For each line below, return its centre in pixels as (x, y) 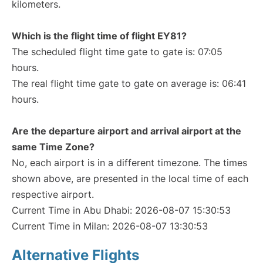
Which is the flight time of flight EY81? (99, 36)
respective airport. (53, 194)
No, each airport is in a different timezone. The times (129, 163)
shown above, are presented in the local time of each (130, 178)
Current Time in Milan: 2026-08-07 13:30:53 (110, 226)
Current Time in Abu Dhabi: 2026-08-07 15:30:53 (121, 210)
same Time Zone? (53, 147)
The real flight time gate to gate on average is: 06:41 (129, 83)
